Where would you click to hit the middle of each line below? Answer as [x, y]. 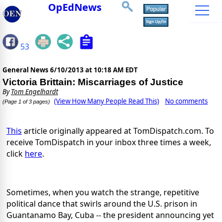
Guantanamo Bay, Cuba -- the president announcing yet [110, 215]
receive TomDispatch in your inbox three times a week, [109, 142]
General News [26, 70]
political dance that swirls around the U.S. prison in [102, 204]
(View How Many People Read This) [107, 101]
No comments [186, 101]
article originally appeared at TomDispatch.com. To [118, 131]
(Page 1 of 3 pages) [26, 102]
